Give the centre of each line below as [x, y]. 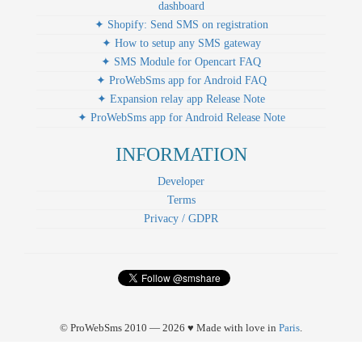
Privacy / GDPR [181, 218]
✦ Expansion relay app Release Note [181, 99]
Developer [181, 181]
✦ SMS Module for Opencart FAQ [181, 61]
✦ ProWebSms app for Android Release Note [181, 117]
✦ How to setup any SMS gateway [181, 43]
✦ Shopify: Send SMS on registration [181, 24]
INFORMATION [181, 154]
